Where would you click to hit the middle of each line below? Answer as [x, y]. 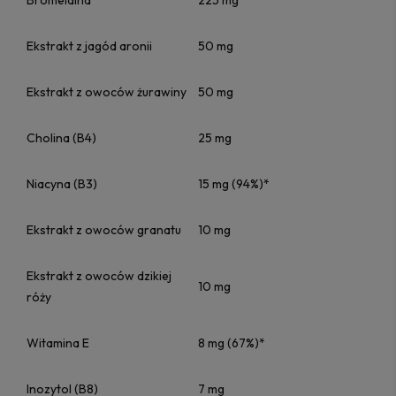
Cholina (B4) [61, 138]
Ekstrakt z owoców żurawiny [107, 92]
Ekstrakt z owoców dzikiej [99, 276]
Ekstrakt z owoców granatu [104, 230]
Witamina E [58, 343]
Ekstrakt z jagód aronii [89, 46]
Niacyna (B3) [62, 184]
